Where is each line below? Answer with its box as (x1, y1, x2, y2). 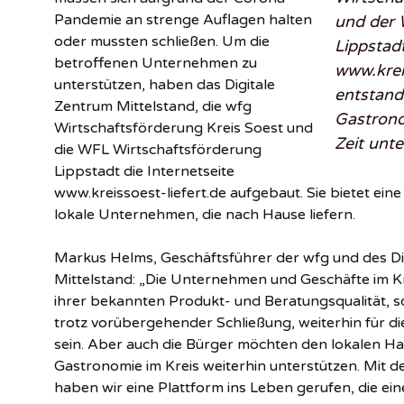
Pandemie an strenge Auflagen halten (54, 11, 312, 30)
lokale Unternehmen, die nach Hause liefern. (54, 206, 355, 225)
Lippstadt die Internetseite (54, 162, 234, 181)
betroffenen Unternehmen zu (54, 54, 257, 73)
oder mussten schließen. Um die (54, 32, 270, 51)
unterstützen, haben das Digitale (54, 76, 275, 95)
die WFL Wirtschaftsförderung (54, 141, 262, 160)
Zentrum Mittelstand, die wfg (54, 97, 252, 116)
